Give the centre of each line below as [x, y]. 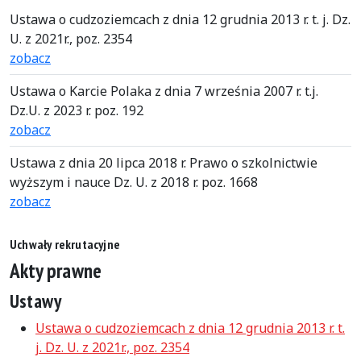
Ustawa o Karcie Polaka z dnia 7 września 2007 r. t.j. [164, 91]
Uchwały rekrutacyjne [65, 244]
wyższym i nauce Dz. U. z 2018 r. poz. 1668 [134, 182]
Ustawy [36, 301]
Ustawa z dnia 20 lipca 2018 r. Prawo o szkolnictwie [164, 163]
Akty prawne [56, 270]
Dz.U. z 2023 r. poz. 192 [77, 110]
